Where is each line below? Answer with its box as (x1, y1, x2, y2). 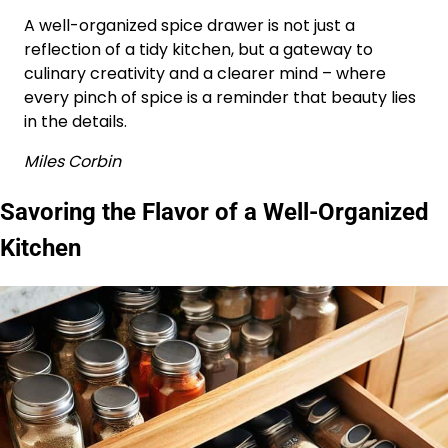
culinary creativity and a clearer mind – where (24, 62, 386, 86)
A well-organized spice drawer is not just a (24, 14, 355, 38)
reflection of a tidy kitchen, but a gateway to (24, 38, 373, 62)
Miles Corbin (24, 150, 121, 174)
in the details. (24, 110, 127, 134)
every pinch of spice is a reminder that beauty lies (24, 86, 416, 110)
